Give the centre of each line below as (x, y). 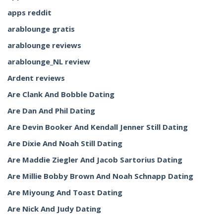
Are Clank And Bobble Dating (61, 94)
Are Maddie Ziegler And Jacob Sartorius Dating (95, 160)
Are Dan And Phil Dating (51, 111)
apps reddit (29, 12)
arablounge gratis (41, 29)
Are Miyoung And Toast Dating (65, 192)
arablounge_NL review (49, 61)
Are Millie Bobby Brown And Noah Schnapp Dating (100, 176)
